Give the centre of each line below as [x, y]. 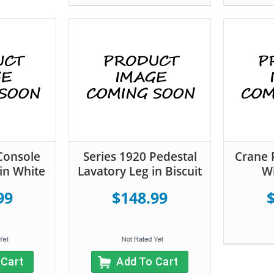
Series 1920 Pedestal [140, 156]
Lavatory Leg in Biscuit [140, 171]
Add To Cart [147, 261]
